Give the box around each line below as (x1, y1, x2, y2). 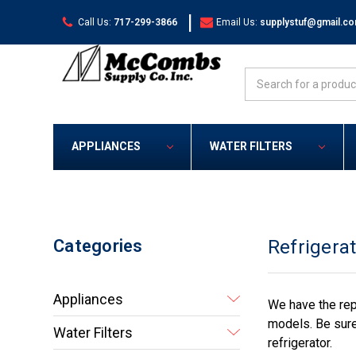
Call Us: (77, 16, 111, 28)
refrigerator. (267, 335, 335, 351)
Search (245, 69, 281, 82)
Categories (53, 236, 143, 257)
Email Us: (216, 16, 258, 28)
